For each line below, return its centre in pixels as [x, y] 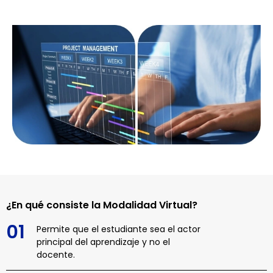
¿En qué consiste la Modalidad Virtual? [102, 205]
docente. [56, 255]
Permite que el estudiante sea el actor [119, 229]
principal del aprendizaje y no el [103, 242]
